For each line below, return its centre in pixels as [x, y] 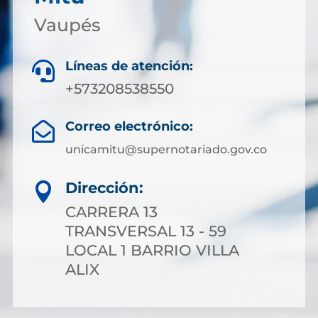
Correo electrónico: [129, 126]
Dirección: [104, 188]
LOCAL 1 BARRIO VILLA [152, 250]
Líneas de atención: [129, 66]
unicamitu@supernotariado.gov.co [166, 149]
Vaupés [67, 25]
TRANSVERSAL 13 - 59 [146, 231]
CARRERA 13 [111, 212]
